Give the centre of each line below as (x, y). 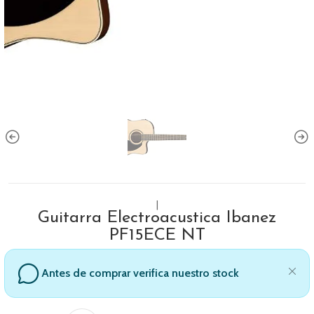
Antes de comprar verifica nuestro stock (140, 273)
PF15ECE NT (157, 235)
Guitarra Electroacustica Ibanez (157, 218)
